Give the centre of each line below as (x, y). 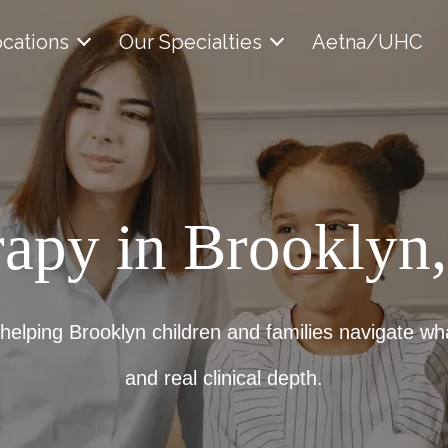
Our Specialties (190, 42)
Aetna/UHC (367, 42)
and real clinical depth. (224, 378)
